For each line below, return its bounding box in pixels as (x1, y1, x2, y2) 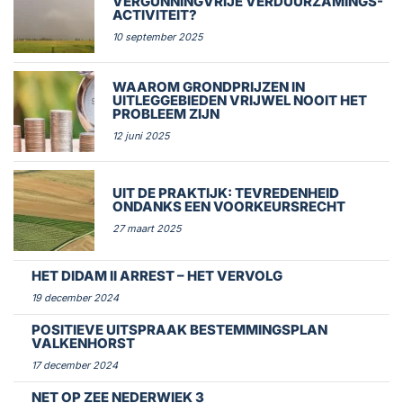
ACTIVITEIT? (112, 6, 197, 23)
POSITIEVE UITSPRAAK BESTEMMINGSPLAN (31, 321, 327, 338)
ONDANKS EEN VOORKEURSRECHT (112, 197, 345, 215)
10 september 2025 (112, 31, 203, 43)
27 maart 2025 (112, 221, 182, 235)
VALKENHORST (31, 335, 135, 352)
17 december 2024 (31, 359, 118, 372)
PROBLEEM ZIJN (112, 105, 219, 122)
